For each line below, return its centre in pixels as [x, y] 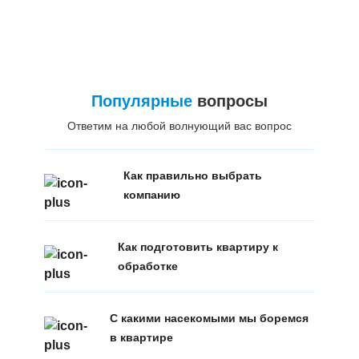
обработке [147, 266]
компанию [151, 194]
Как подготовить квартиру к [198, 246]
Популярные [141, 101]
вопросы [230, 101]
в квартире [142, 337]
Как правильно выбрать [192, 175]
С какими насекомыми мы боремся [210, 318]
